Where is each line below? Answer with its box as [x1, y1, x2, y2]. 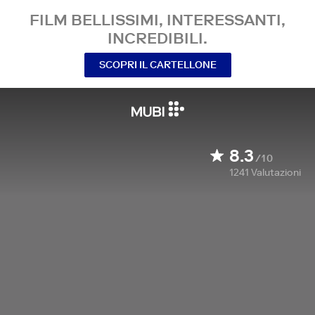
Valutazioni [251, 166, 301, 179]
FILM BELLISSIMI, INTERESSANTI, [30, 10, 285, 30]
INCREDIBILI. [108, 28, 207, 48]
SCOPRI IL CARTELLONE [98, 58, 217, 71]
